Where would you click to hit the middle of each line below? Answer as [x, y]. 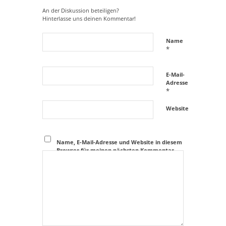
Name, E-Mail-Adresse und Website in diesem [119, 142]
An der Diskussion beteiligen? [81, 11]
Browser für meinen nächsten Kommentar [115, 150]
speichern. [71, 158]
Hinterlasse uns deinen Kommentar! [89, 19]
